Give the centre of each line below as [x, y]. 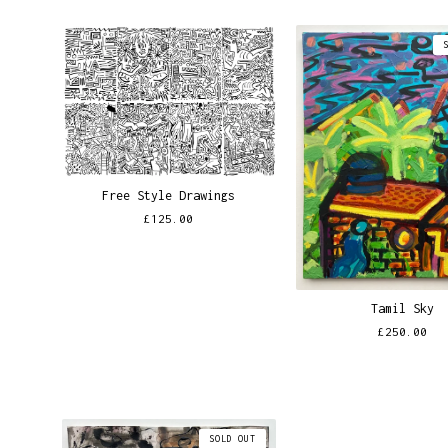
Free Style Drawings [169, 195]
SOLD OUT [232, 438]
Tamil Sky [403, 309]
